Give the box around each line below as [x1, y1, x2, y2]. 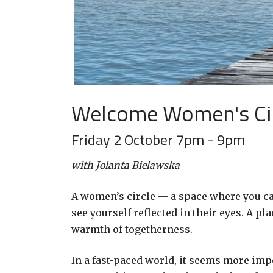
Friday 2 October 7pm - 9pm [71, 128, 245, 151]
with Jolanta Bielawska [71, 158, 180, 171]
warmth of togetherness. [71, 222, 193, 235]
